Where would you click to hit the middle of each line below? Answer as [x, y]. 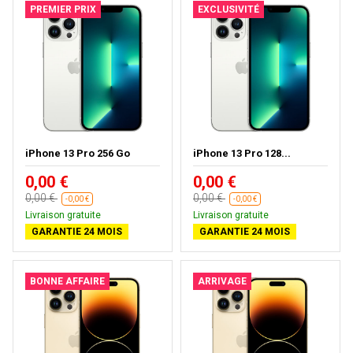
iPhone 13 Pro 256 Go [78, 154]
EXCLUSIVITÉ [229, 10]
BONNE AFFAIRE [67, 281]
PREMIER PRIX [63, 10]
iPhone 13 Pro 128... [242, 154]
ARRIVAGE [222, 281]
